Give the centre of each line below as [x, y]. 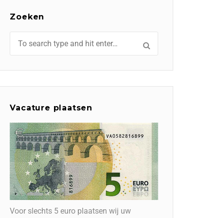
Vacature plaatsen [51, 108]
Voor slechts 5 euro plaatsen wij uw [71, 211]
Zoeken [27, 17]
